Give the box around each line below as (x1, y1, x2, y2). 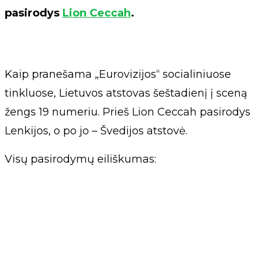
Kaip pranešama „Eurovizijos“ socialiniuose (5, 68, 231, 81)
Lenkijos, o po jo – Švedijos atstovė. (5, 124, 187, 138)
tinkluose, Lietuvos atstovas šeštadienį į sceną (5, 87, 247, 100)
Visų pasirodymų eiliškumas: (5, 153, 156, 166)
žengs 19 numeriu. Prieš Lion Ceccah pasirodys (5, 105, 250, 119)
